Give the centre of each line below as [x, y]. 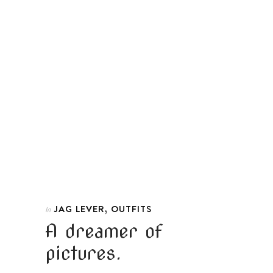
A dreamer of [104, 231]
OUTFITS [131, 208]
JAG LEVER [79, 208]
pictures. [83, 253]
